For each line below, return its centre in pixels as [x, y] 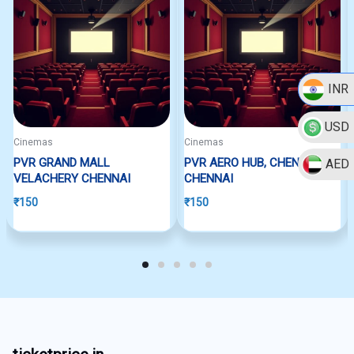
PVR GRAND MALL [62, 163]
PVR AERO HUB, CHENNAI [251, 163]
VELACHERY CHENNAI [72, 179]
